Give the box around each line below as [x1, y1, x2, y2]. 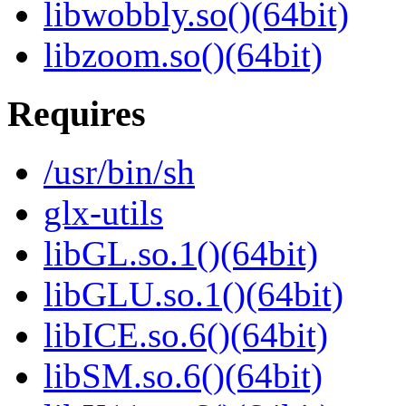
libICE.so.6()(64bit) [43, 315, 328, 355]
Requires [7, 92, 146, 134]
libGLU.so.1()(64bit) [43, 275, 343, 314]
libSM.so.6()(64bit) [43, 356, 323, 396]
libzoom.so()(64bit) [43, 35, 323, 75]
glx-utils [43, 193, 163, 233]
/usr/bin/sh [43, 152, 195, 192]
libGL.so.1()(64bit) [43, 234, 318, 274]
